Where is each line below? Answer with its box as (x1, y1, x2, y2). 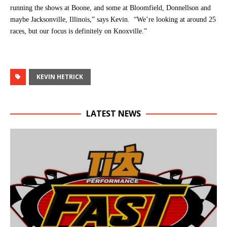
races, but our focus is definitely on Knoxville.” (10, 27, 147, 35)
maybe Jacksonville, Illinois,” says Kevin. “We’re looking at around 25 (10, 15, 216, 23)
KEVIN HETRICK (36, 72, 83, 81)
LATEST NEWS (86, 107, 141, 119)
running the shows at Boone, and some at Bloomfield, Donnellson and (10, 4, 211, 12)
